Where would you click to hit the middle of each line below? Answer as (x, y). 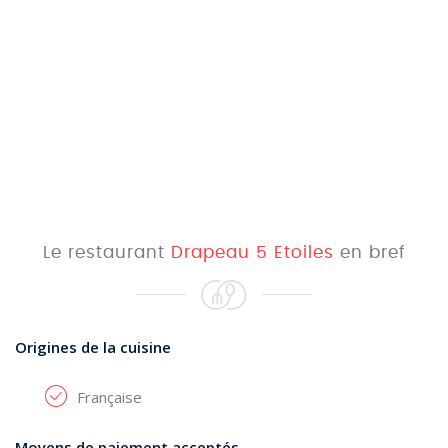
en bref (369, 252)
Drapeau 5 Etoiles (252, 252)
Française (109, 397)
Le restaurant (106, 252)
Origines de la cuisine (93, 347)
